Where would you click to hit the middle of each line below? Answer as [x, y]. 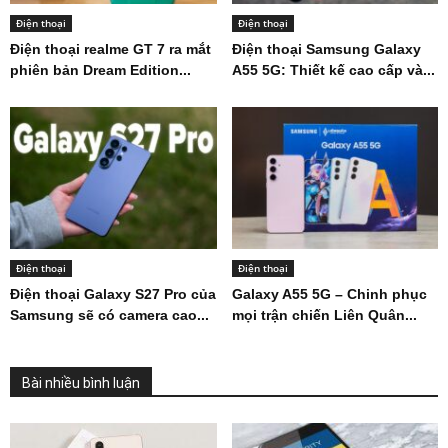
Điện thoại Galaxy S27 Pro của [113, 294]
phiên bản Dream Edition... [100, 70]
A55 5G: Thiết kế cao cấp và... [333, 70]
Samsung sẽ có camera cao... [109, 315]
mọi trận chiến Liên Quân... [324, 315]
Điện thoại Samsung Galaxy [326, 49]
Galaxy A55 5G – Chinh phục [329, 294]
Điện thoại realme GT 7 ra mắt [110, 49]
